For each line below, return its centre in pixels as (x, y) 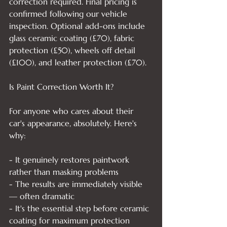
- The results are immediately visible (77, 184)
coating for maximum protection (69, 220)
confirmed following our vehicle (69, 14)
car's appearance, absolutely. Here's (74, 123)
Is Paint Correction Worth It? (61, 87)
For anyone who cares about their (72, 111)
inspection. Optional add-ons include (78, 26)
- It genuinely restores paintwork (70, 160)
